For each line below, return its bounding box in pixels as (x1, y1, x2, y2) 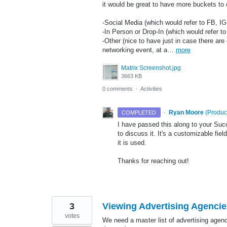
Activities (140, 85, 162, 92)
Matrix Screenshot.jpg (121, 64, 181, 71)
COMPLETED (122, 109, 157, 116)
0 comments (102, 85, 133, 92)
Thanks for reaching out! (118, 157, 189, 165)
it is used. (118, 138, 146, 146)
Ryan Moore (168, 108, 204, 116)
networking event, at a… (102, 46, 176, 54)
